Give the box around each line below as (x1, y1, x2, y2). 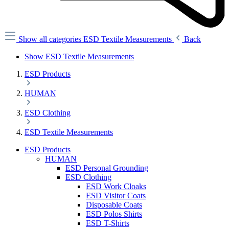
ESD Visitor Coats (86, 191, 146, 200)
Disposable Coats (86, 200, 142, 210)
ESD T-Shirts (86, 219, 129, 228)
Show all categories (18, 35, 83, 44)
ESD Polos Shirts (86, 210, 142, 219)
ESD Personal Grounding (65, 164, 148, 173)
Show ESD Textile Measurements (25, 52, 134, 61)
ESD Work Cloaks (86, 182, 146, 191)
